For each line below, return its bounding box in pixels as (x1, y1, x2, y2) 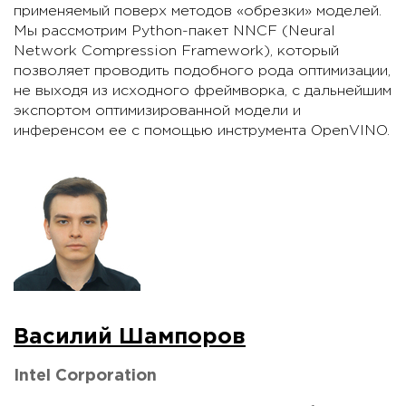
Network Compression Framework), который (14, 44, 339, 59)
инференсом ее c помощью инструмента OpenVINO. (14, 124, 390, 139)
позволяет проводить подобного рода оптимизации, (14, 64, 391, 79)
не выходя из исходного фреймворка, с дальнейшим (14, 84, 391, 99)
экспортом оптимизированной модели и (14, 104, 301, 119)
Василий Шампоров (14, 327, 246, 348)
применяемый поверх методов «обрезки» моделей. (14, 5, 382, 19)
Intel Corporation (14, 369, 157, 384)
